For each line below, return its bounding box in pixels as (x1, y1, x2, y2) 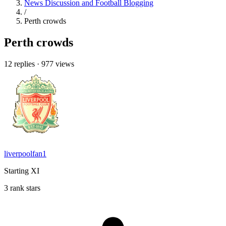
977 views (41, 59, 74, 68)
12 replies (4, 59, 35, 68)
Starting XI (4, 166, 39, 175)
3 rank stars (4, 183, 40, 192)
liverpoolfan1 (4, 149, 46, 158)
